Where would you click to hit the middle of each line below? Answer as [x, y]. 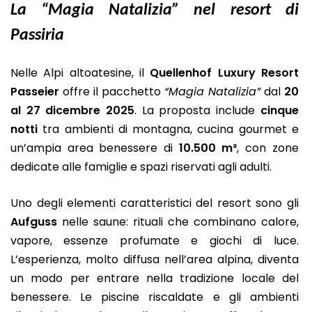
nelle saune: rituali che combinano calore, [178, 222]
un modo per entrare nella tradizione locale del [155, 279]
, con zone [268, 148]
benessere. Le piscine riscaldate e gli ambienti [155, 297]
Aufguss [34, 222]
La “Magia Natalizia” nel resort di [155, 10]
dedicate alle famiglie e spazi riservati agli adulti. [141, 166]
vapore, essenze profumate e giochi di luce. [155, 241]
